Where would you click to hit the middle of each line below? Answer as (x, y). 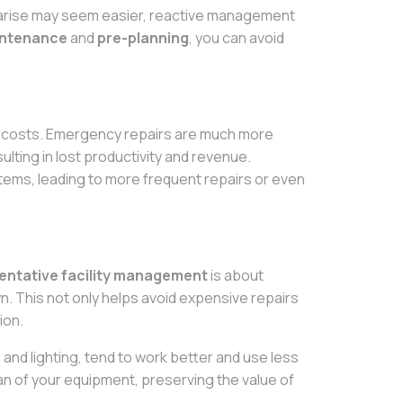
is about (236, 275)
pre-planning (143, 38)
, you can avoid (237, 38)
